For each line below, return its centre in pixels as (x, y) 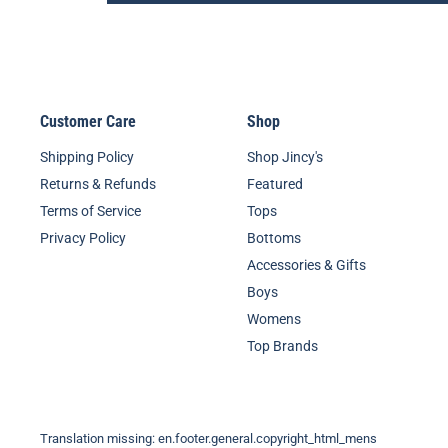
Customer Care (88, 122)
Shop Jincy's (284, 157)
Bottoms (273, 238)
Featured (274, 184)
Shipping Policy (87, 157)
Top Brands (282, 346)
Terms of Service (90, 211)
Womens (273, 319)
